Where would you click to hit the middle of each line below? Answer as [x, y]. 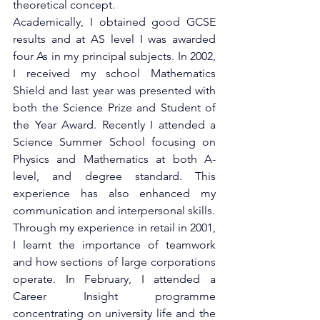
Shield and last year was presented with [114, 90]
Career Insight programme [114, 296]
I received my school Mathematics [114, 73]
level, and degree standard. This [114, 176]
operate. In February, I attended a [114, 279]
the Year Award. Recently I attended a [114, 125]
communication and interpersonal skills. [114, 210]
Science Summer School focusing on [114, 142]
